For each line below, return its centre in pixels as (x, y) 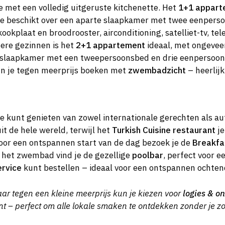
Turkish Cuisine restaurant (164, 130)
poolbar (148, 155)
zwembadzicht (157, 70)
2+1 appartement (110, 45)
